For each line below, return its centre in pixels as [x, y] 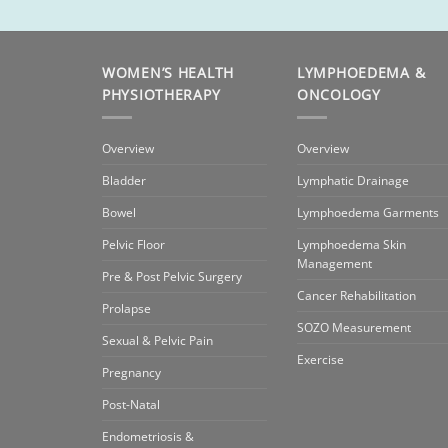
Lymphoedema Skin [351, 245]
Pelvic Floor [133, 245]
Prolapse [126, 309]
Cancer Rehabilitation [356, 296]
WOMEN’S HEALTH [168, 73]
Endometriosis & [148, 437]
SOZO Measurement [354, 328]
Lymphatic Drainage [353, 181]
